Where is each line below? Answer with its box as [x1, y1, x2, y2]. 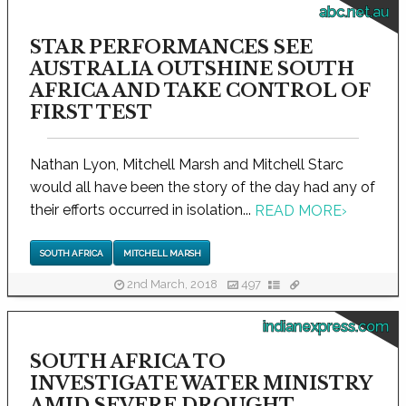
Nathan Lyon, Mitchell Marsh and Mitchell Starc [30, 156, 343, 174]
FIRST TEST [30, 101, 152, 124]
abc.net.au [319, 4, 389, 22]
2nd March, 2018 [124, 277, 220, 292]
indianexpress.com [263, 317, 389, 335]
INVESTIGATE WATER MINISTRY [30, 372, 372, 394]
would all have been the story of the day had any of [30, 179, 375, 197]
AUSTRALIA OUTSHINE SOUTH [30, 58, 354, 81]
